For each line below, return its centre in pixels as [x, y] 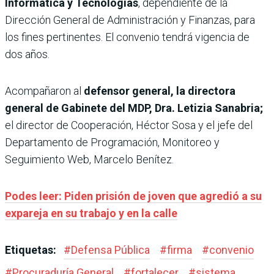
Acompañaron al [43, 91]
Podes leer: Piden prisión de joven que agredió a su [133, 196]
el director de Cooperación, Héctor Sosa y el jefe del [129, 125]
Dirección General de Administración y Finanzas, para [130, 20]
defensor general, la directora [158, 91]
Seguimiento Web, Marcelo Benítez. [89, 160]
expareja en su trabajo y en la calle [91, 213]
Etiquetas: [32, 250]
